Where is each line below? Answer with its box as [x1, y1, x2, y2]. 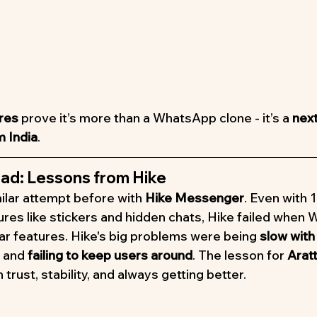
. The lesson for [192, 246, 287, 263]
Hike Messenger [145, 189, 244, 206]
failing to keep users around [28, 246, 192, 263]
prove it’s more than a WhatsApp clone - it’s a [18, 109, 292, 126]
